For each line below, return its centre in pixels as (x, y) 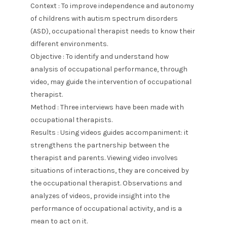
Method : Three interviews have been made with (107, 107)
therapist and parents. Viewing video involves (104, 158)
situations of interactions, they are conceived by (110, 171)
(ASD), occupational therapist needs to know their (113, 31)
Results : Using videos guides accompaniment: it (109, 133)
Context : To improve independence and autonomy (112, 6)
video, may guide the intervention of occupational (111, 82)
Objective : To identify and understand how (100, 56)
